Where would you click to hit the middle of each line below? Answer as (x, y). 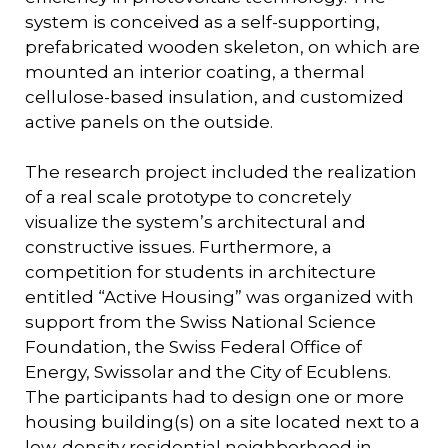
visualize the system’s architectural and (195, 221)
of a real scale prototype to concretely (188, 196)
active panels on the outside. (149, 121)
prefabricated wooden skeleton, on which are (222, 46)
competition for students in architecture (200, 271)
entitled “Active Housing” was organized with (219, 296)
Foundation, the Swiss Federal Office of (193, 346)
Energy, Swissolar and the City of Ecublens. (208, 371)
